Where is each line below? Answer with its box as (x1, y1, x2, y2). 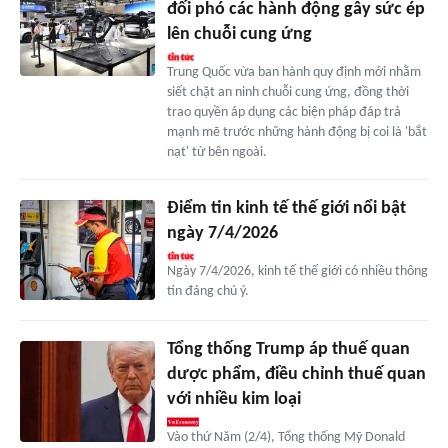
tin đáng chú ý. (166, 283, 249, 299)
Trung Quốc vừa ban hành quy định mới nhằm (166, 64, 421, 80)
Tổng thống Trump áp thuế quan (166, 340, 410, 360)
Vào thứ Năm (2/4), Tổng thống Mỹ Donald (166, 430, 405, 446)
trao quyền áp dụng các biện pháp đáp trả (166, 104, 401, 120)
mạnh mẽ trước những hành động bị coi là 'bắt (166, 124, 427, 140)
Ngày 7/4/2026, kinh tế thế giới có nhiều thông (166, 263, 428, 279)
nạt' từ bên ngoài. (166, 144, 267, 160)
